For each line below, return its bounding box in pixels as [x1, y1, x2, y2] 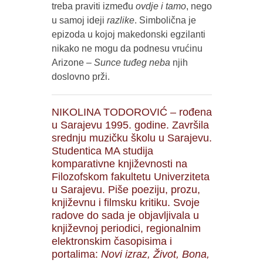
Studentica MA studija [51, 144, 153, 157]
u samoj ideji [51, 15, 107, 25]
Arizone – [51, 57, 94, 68]
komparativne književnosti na [51, 157, 187, 170]
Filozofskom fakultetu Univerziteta [51, 170, 210, 183]
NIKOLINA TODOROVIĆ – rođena [51, 106, 212, 118]
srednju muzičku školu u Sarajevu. [51, 131, 212, 144]
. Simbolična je [134, 15, 196, 25]
